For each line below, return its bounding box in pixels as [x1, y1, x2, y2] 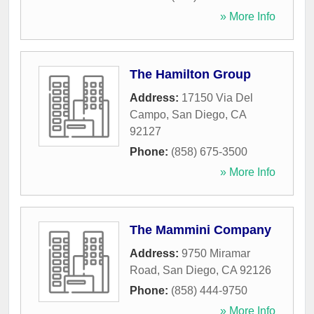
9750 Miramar [182, 247, 250, 260]
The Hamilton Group [130, 67, 251, 82]
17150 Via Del [182, 92, 253, 104]
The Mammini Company [130, 223, 271, 238]
